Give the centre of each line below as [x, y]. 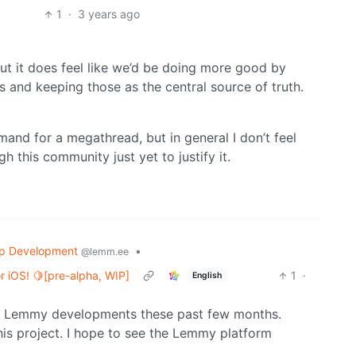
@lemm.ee [105, 252]
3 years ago [109, 14]
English [207, 275]
